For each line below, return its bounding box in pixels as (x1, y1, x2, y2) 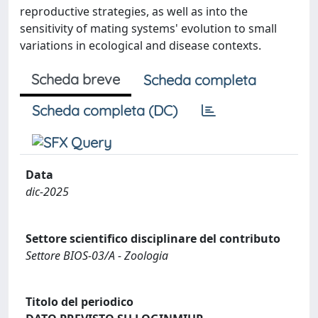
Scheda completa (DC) (32, 102, 177, 119)
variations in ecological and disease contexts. (20, 38, 261, 53)
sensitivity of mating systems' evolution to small (20, 21, 277, 36)
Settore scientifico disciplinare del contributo (26, 230, 280, 246)
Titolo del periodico (26, 294, 133, 310)
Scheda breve (31, 70, 120, 88)
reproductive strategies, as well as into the (20, 4, 248, 19)
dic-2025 (26, 184, 69, 199)
